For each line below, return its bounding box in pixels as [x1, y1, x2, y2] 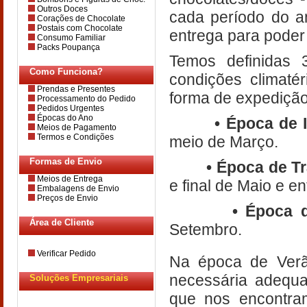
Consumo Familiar [35, 33, 106, 42]
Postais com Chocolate [35, 23, 123, 33]
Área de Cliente [29, 217, 94, 228]
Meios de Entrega [35, 174, 103, 184]
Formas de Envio [29, 156, 102, 167]
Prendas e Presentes [35, 84, 115, 94]
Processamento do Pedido [35, 94, 136, 103]
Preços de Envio [35, 193, 98, 203]
